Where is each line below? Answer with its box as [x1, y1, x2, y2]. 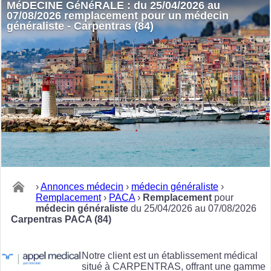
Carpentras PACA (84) [11, 214, 111, 224]
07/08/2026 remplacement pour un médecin [6, 10, 229, 22]
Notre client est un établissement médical [82, 250, 258, 261]
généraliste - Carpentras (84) [6, 20, 154, 33]
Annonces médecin [41, 181, 123, 192]
